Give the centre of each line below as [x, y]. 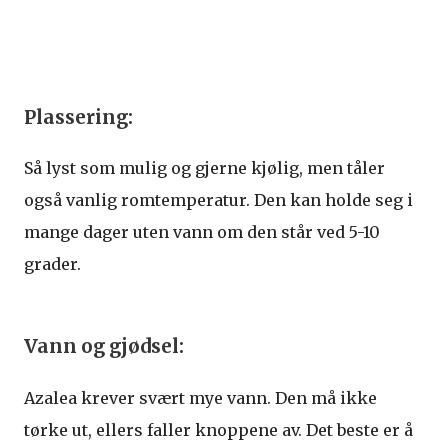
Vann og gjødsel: [104, 346]
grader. [52, 264]
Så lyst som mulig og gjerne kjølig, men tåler [204, 168]
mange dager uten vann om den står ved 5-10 [202, 232]
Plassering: [80, 117]
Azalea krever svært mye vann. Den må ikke [200, 397]
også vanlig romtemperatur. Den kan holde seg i [218, 200]
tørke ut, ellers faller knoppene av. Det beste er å [218, 429]
